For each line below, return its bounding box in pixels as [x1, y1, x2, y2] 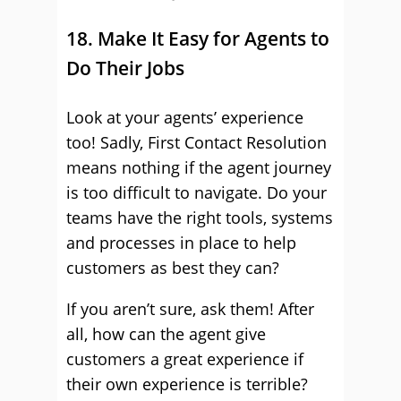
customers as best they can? [66, 257, 279, 278]
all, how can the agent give [66, 323, 266, 345]
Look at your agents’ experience [66, 107, 303, 128]
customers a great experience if [66, 348, 303, 370]
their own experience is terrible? [66, 373, 308, 395]
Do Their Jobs [66, 55, 184, 81]
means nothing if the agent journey [66, 157, 331, 178]
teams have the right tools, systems [66, 207, 333, 228]
